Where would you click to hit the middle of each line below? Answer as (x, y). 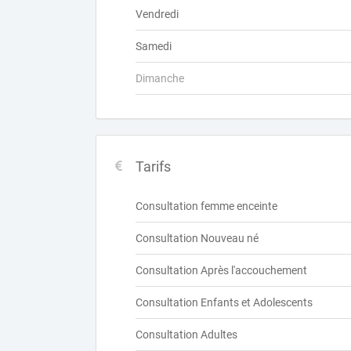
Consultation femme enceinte (206, 206)
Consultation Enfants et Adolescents (224, 302)
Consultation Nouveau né (197, 238)
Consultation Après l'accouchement (221, 270)
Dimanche (160, 78)
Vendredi (157, 14)
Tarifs (153, 166)
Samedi (154, 46)
